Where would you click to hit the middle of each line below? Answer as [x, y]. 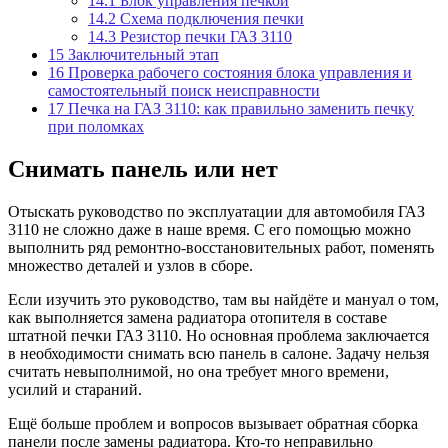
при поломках [96, 126]
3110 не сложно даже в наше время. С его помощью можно [209, 229]
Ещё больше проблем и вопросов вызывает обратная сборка [213, 423]
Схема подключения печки [210, 18]
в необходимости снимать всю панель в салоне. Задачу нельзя [218, 353]
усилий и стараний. [75, 389]
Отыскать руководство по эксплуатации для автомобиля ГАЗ [216, 211]
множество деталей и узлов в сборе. [130, 265]
